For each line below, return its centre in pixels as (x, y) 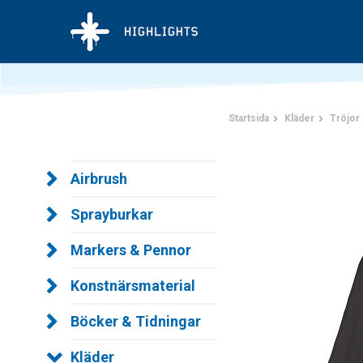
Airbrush (99, 179)
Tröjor (345, 118)
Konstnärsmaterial (133, 286)
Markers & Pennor (131, 250)
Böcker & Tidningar (136, 321)
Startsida (249, 118)
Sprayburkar (112, 214)
